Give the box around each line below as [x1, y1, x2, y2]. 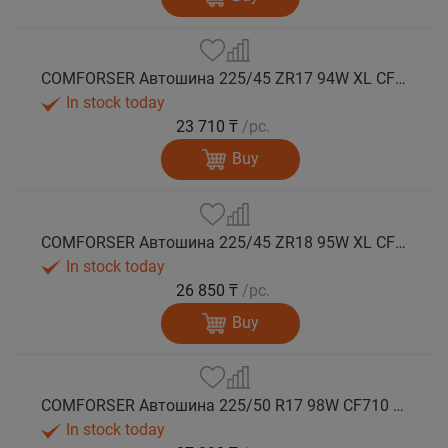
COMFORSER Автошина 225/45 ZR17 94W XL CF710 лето [395, 69, 407, 89]
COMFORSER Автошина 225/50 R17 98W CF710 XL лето [393, 396, 405, 416]
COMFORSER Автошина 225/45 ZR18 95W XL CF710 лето [395, 232, 407, 252]
